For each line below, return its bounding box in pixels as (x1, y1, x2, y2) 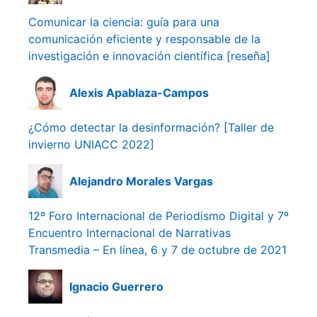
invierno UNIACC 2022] (28, 137, 154, 151)
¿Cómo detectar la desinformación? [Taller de (28, 120, 274, 134)
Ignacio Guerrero (69, 279, 163, 294)
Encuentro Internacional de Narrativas (28, 225, 231, 240)
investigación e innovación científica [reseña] (28, 48, 270, 63)
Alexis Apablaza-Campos (69, 86, 209, 100)
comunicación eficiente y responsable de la (28, 31, 260, 46)
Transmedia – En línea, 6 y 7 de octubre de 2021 (28, 242, 287, 257)
